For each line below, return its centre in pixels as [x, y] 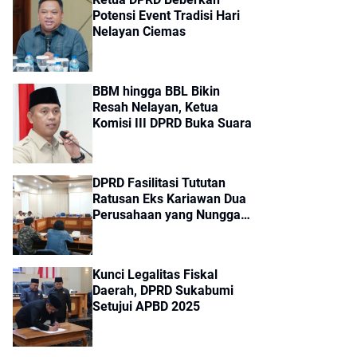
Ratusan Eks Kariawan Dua [169, 199]
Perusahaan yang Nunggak [170, 215]
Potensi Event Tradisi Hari [166, 16]
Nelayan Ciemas [139, 32]
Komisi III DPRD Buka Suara [172, 124]
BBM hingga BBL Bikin [156, 92]
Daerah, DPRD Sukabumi [163, 291]
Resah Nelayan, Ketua [155, 108]
